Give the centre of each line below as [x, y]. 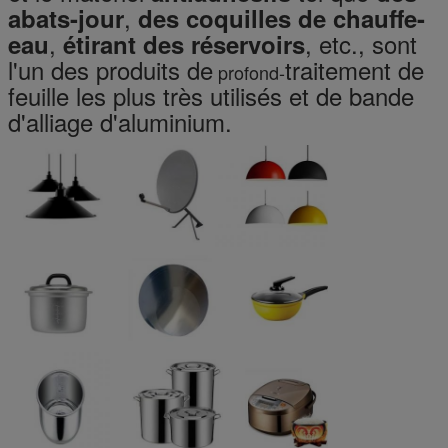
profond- [249, 71]
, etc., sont [361, 43]
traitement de [354, 69]
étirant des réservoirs [184, 43]
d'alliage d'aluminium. [120, 121]
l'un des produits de [110, 69]
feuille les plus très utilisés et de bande [211, 95]
